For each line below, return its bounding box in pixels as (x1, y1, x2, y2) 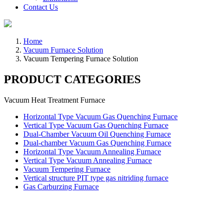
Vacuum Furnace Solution (23, 46, 103, 54)
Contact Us (23, 3, 58, 11)
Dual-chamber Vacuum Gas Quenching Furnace (23, 138, 171, 147)
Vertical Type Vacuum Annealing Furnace (23, 156, 152, 164)
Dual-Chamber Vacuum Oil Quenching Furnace (23, 129, 171, 138)
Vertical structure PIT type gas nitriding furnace (23, 173, 168, 182)
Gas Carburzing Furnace (23, 182, 99, 191)
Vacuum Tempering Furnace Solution (23, 54, 138, 63)
